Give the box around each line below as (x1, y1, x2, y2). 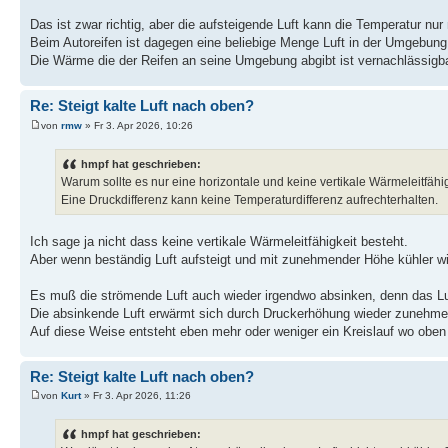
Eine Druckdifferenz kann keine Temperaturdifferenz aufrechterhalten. (61, 192, 438, 207)
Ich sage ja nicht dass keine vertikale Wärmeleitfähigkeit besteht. (30, 233, 408, 249)
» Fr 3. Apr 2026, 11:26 (81, 390, 191, 402)
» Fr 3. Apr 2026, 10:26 (82, 119, 193, 131)
